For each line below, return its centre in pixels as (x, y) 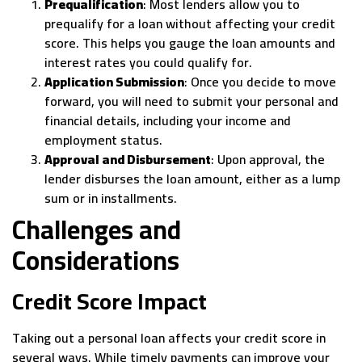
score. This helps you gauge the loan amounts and (190, 43)
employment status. (103, 140)
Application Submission (114, 82)
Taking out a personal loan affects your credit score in (169, 338)
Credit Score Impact (109, 302)
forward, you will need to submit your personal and (192, 101)
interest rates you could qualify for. (148, 63)
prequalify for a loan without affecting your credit (190, 24)
